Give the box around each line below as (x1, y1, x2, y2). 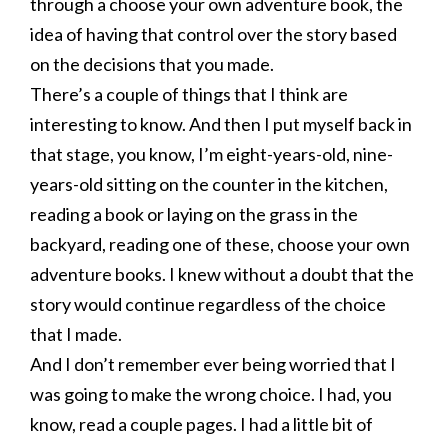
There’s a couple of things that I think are (30, 83, 348, 105)
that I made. (30, 323, 122, 345)
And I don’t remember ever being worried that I (30, 353, 396, 375)
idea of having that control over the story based (30, 23, 397, 45)
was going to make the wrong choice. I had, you (30, 383, 392, 405)
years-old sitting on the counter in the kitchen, (30, 173, 388, 195)
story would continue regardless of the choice (30, 293, 386, 315)
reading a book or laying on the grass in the (30, 203, 358, 225)
